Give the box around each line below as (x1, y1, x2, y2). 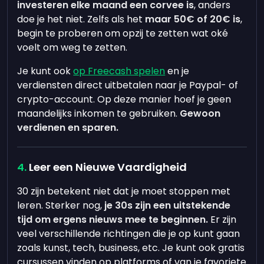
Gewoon (180, 107, 221, 120)
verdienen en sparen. (17, 121, 119, 134)
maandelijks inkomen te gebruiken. (17, 107, 180, 120)
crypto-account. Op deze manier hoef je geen (17, 93, 232, 106)
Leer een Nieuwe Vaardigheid (29, 160, 187, 174)
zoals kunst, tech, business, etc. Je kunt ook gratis (17, 241, 245, 255)
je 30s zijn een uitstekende (104, 199, 231, 212)
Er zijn (208, 213, 237, 226)
